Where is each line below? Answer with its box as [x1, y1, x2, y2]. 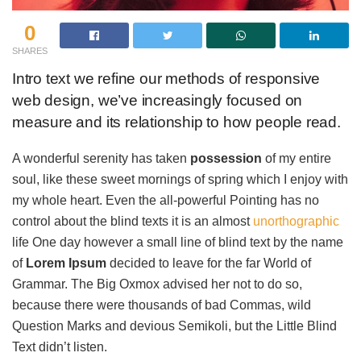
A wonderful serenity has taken [12, 151, 190, 165]
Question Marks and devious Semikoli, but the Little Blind [12, 318, 337, 333]
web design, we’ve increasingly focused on [12, 91, 303, 109]
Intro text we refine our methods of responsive [12, 69, 321, 87]
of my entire [262, 151, 331, 165]
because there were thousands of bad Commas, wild [12, 297, 311, 312]
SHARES [12, 45, 48, 56]
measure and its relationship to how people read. [12, 113, 341, 131]
